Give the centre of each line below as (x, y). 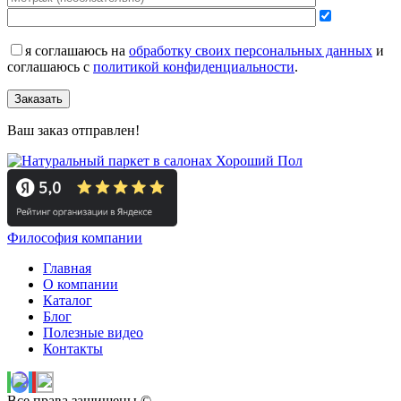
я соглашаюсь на (77, 51)
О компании (81, 284)
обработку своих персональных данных (251, 51)
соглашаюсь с (50, 67)
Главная (67, 268)
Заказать (38, 99)
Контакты (73, 348)
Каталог (68, 300)
